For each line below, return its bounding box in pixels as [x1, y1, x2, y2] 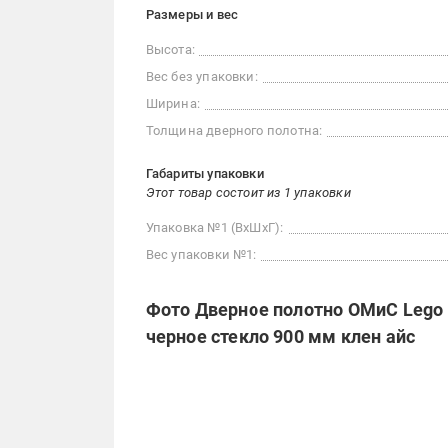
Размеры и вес [145, 7, 239, 23]
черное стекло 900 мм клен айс [145, 326, 416, 348]
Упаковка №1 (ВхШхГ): [145, 220, 284, 236]
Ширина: [145, 96, 200, 112]
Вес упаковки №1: [145, 247, 257, 263]
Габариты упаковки [145, 166, 264, 182]
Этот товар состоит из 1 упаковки [145, 185, 351, 201]
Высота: [145, 42, 195, 58]
